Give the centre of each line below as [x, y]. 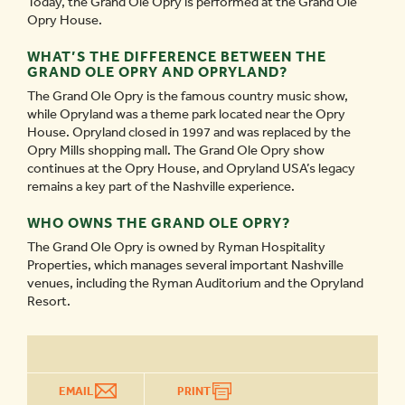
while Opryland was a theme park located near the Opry [186, 114]
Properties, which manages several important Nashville [185, 265]
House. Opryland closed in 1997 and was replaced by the [189, 132]
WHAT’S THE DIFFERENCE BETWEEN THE [177, 57]
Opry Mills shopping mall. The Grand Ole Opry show [176, 150]
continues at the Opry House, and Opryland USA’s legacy [191, 168]
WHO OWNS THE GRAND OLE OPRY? [159, 223]
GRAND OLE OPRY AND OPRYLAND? [157, 72]
